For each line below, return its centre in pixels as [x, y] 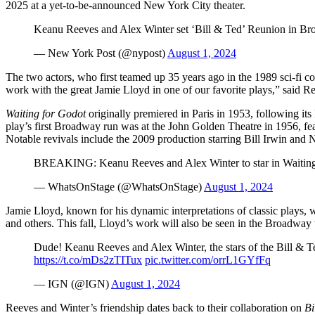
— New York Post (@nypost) [101, 53]
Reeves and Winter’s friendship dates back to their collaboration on [155, 307]
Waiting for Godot [46, 113]
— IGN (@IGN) [72, 283]
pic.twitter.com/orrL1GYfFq [208, 259]
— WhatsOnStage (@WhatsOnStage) [119, 186]
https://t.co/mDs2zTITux [88, 259]
